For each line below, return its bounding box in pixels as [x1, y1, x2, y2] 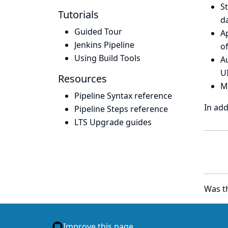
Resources [58, 72, 107, 85]
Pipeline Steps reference [74, 103, 168, 115]
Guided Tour [74, 26, 122, 37]
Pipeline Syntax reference [74, 90, 172, 101]
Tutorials [58, 8, 99, 21]
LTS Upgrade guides [74, 117, 152, 128]
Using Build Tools [74, 52, 140, 64]
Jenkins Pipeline [74, 39, 134, 50]
